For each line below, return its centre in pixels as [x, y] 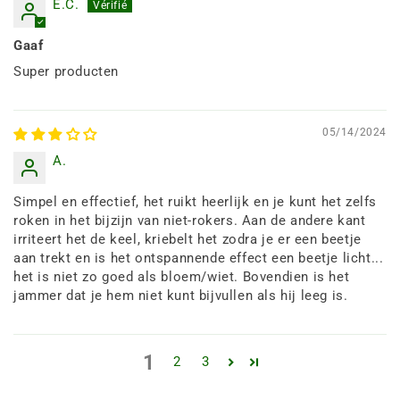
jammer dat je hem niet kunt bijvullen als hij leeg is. [181, 295]
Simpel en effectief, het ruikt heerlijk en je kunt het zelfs [196, 201]
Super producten [66, 71]
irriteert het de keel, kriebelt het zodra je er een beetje [187, 239]
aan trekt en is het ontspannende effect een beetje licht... [199, 258]
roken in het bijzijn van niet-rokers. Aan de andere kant [190, 220]
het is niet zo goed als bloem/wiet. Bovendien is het [182, 276]
